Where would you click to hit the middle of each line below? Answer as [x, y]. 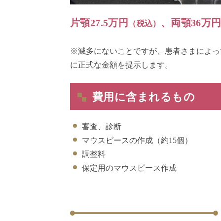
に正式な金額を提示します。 [121, 65]
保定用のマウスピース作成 [129, 168]
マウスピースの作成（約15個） [137, 141]
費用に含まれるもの [144, 97]
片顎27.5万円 [99, 22]
